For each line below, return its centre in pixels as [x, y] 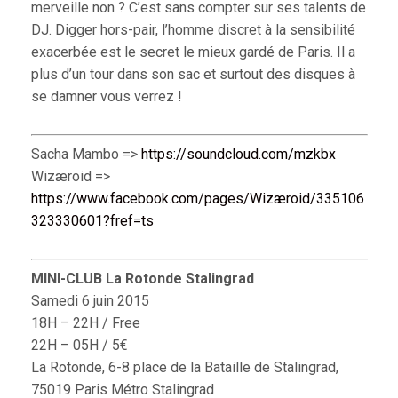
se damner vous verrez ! [106, 97]
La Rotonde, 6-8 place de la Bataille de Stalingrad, [184, 368]
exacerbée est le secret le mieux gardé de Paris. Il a [193, 52]
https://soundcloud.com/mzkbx [238, 155]
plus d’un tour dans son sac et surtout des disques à [193, 75]
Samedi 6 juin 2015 [90, 301]
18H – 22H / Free [85, 323]
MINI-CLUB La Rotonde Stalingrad [142, 279]
